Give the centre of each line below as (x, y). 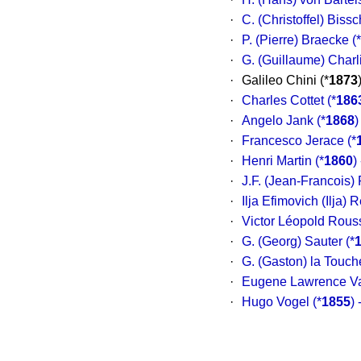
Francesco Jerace (293, 141)
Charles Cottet (283, 100)
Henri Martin (277, 161)
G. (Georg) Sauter (292, 241)
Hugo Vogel (276, 302)
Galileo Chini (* (285, 80)
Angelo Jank (278, 120)
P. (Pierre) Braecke (295, 40)
